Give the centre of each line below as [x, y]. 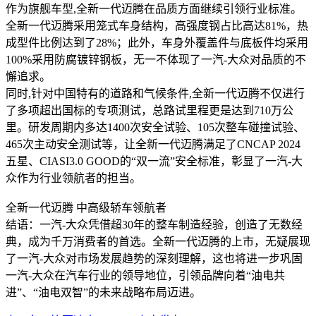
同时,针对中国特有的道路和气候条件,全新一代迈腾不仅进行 [155, 93]
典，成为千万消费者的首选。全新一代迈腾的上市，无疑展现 [158, 241]
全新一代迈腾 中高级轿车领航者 [86, 207]
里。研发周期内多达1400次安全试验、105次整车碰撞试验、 [155, 127]
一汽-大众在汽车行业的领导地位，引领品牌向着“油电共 [145, 275]
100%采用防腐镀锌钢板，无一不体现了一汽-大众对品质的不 [156, 59]
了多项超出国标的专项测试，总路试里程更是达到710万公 [150, 110]
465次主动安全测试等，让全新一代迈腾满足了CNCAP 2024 [153, 144]
